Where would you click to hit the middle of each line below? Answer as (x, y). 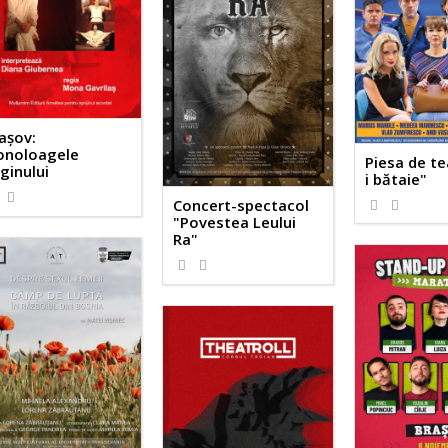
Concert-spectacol (241, 205)
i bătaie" (396, 178)
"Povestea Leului (235, 222)
